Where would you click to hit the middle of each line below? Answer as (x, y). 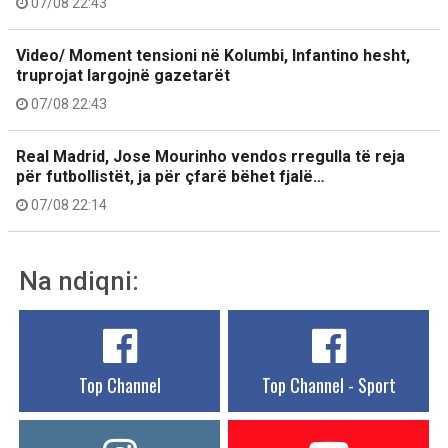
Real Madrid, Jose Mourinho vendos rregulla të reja (210, 156)
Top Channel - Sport (328, 385)
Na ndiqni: (79, 281)
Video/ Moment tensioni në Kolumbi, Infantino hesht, (213, 55)
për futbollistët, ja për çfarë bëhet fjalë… (170, 176)
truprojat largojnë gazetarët (123, 75)
